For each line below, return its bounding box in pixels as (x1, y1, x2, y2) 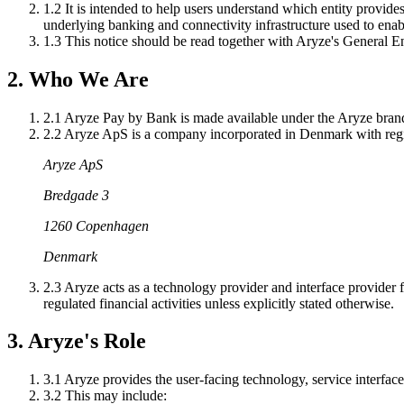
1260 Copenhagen (43, 217, 149, 234)
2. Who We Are (7, 67, 149, 91)
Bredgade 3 (43, 187, 109, 203)
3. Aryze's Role (7, 329, 146, 353)
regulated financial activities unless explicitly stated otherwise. (43, 295, 394, 311)
